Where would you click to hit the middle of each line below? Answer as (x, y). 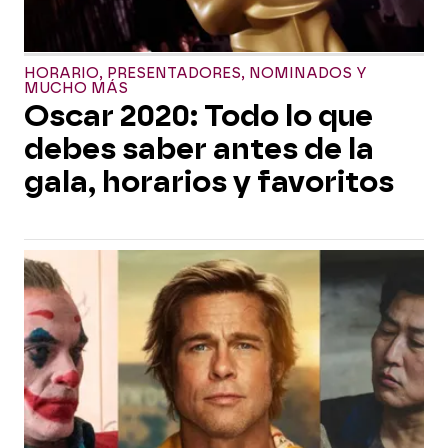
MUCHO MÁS (76, 88)
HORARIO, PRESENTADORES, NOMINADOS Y (195, 73)
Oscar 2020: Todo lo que (198, 116)
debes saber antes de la (199, 149)
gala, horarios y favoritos (209, 182)
